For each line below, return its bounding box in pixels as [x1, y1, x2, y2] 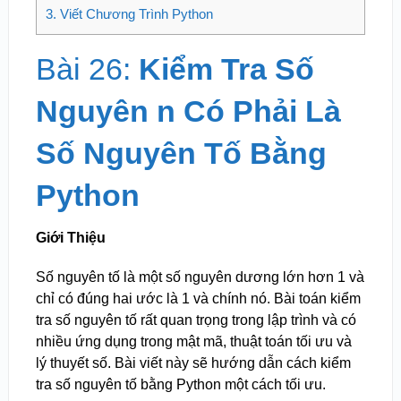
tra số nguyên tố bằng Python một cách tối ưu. [35, 377, 326, 393]
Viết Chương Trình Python [55, 6, 213, 22]
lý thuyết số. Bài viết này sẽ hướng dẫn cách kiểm [35, 355, 351, 371]
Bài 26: [35, 52, 139, 87]
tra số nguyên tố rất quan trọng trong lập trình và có [35, 312, 356, 328]
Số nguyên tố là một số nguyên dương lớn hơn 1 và [35, 269, 364, 286]
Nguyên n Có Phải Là [35, 94, 341, 129]
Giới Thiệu [35, 230, 106, 246]
